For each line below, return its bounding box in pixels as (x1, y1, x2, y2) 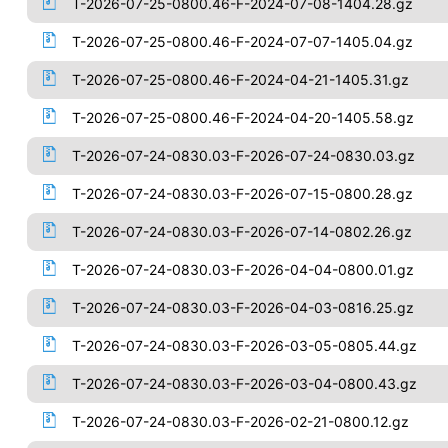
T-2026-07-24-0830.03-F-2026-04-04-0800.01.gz (71, 261, 414, 278)
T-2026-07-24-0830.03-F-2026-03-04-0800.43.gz (71, 375, 417, 392)
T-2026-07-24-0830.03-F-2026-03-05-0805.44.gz (71, 337, 417, 354)
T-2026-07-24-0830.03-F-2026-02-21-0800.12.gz (71, 413, 409, 430)
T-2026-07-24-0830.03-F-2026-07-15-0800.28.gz (71, 185, 413, 202)
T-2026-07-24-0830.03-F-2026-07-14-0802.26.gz (71, 223, 412, 240)
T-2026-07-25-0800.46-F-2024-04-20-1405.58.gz (71, 109, 414, 126)
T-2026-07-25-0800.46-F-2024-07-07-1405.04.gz (71, 33, 413, 50)
